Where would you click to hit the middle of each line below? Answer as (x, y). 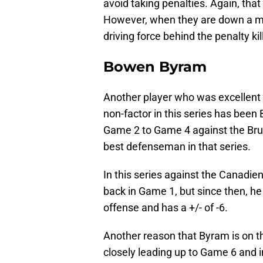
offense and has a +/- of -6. (166, 208)
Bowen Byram (155, 67)
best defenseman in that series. (177, 147)
